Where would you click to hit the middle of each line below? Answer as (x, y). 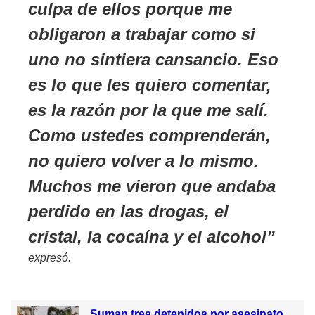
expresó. (50, 257)
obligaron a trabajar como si (142, 34)
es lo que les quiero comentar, (150, 84)
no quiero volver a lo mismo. (143, 160)
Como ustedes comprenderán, (149, 135)
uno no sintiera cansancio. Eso (153, 59)
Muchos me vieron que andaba (152, 186)
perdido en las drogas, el (128, 211)
